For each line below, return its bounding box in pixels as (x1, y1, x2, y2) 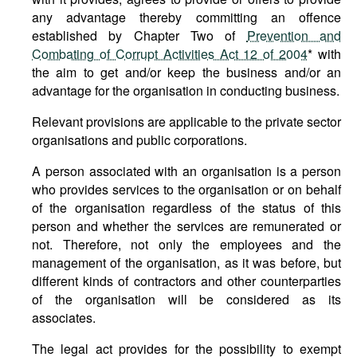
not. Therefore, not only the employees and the (32, 235, 341, 253)
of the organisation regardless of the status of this (32, 198, 341, 217)
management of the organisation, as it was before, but (32, 253, 341, 272)
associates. (32, 308, 96, 327)
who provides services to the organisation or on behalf (32, 180, 341, 198)
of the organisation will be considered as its (32, 290, 341, 308)
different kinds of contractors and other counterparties (32, 272, 341, 290)
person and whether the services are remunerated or (32, 217, 341, 235)
